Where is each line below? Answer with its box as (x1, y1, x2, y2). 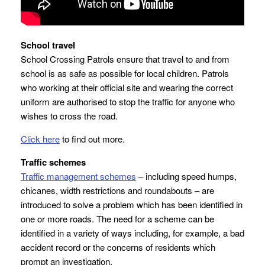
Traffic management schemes (21, 170, 136, 183)
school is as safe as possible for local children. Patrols (21, 67, 229, 80)
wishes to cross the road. (21, 109, 118, 122)
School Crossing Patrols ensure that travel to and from (21, 53, 230, 66)
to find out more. (60, 132, 125, 146)
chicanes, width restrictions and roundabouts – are (21, 184, 214, 197)
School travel (21, 38, 75, 52)
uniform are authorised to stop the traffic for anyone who (21, 95, 235, 108)
